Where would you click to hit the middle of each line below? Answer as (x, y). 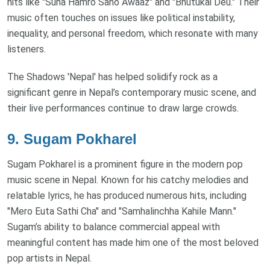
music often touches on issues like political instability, (121, 18)
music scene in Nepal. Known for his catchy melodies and (128, 180)
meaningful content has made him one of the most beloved (133, 242)
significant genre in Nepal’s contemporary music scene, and (132, 93)
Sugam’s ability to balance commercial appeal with (114, 227)
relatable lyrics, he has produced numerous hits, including (127, 195)
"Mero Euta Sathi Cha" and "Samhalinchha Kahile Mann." (122, 211)
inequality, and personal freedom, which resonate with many (133, 34)
